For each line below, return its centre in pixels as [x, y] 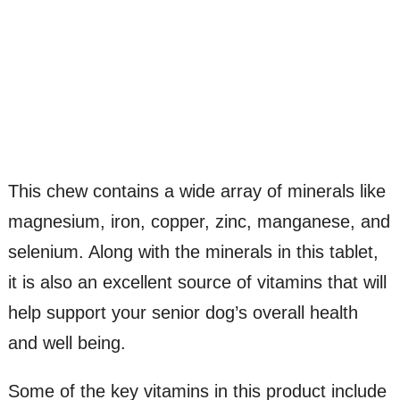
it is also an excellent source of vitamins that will [197, 283]
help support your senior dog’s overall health [183, 313]
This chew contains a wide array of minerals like [196, 192]
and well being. [67, 343]
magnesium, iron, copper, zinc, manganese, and [199, 222]
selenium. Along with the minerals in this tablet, [193, 252]
